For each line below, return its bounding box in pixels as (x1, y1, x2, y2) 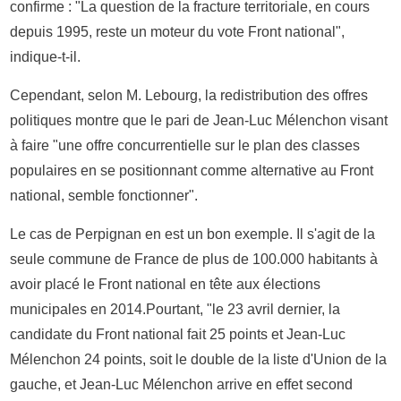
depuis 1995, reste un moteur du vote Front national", (10, 23, 346, 39)
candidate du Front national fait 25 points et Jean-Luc (10, 326, 346, 342)
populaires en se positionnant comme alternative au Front (10, 162, 374, 178)
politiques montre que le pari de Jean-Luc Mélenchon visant (10, 112, 388, 128)
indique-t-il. (10, 48, 81, 64)
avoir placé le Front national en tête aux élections (10, 276, 321, 292)
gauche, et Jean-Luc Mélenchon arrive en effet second (10, 376, 354, 392)
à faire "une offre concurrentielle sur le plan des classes (10, 137, 361, 153)
